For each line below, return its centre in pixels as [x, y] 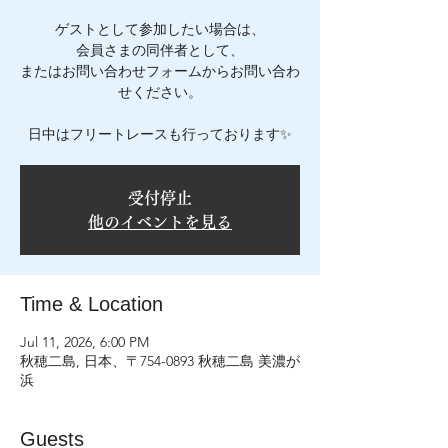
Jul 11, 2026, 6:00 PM [84, 342]
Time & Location [91, 304]
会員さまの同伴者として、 [160, 50]
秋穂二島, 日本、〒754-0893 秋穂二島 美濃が [160, 361]
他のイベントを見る [160, 222]
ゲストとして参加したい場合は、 [160, 29]
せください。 [160, 92]
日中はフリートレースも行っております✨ [160, 134]
